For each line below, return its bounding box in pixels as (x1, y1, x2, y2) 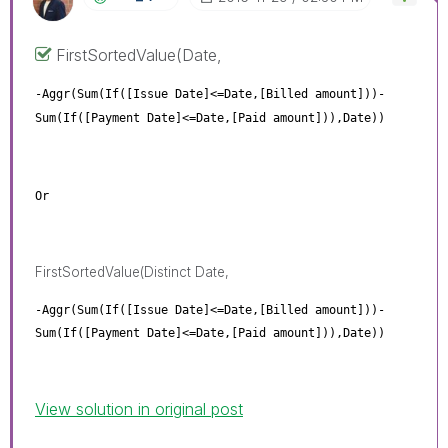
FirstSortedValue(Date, (56, 45, 222, 65)
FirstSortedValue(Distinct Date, (35, 264, 229, 280)
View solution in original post (35, 399, 243, 419)
